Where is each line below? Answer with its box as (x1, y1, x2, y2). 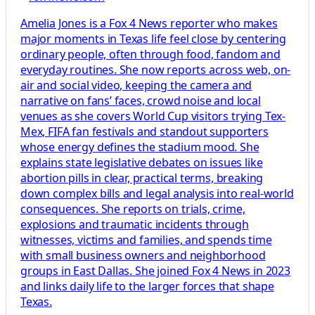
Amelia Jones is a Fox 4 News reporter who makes (20, 15, 278, 32)
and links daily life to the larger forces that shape (20, 278, 274, 295)
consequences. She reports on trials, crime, (20, 201, 245, 217)
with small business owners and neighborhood (20, 247, 266, 264)
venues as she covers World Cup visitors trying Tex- (20, 108, 286, 124)
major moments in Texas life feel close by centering (20, 31, 287, 47)
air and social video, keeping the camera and (20, 77, 252, 94)
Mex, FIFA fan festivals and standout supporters (20, 124, 269, 140)
